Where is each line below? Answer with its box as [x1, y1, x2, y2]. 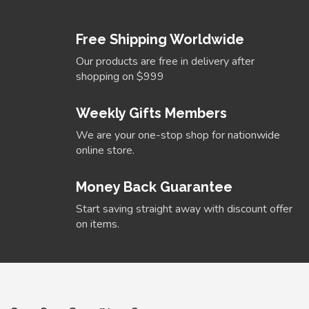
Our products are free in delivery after [76, 54, 255, 70]
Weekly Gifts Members [76, 105, 227, 122]
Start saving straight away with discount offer [76, 201, 292, 217]
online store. [76, 143, 134, 159]
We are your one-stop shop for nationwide [76, 128, 280, 143]
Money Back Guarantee [76, 179, 232, 196]
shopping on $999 [76, 69, 164, 85]
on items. [76, 217, 119, 232]
